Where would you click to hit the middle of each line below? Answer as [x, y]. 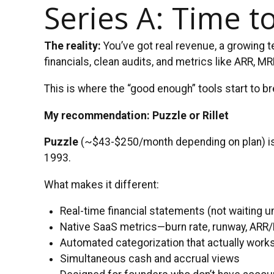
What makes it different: [102, 184]
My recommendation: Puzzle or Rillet [136, 115]
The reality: [72, 46]
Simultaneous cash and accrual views [150, 259]
